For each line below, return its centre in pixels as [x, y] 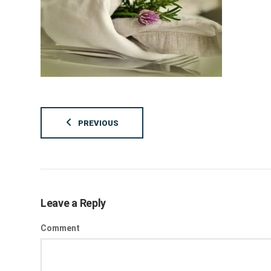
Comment [60, 228]
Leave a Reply [73, 203]
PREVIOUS [98, 123]
